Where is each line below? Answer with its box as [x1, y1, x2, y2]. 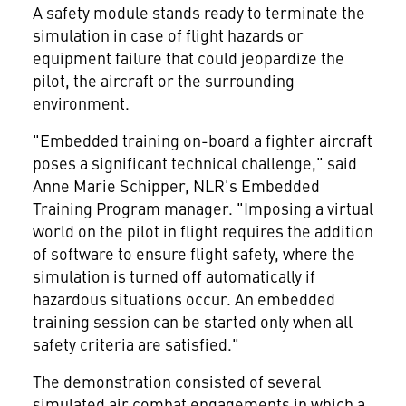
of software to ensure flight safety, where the [32, 242, 355, 265]
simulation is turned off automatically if [32, 265, 315, 287]
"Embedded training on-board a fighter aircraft [32, 129, 372, 151]
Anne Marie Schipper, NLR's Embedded [32, 174, 320, 197]
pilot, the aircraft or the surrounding [32, 69, 295, 92]
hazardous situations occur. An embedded [32, 287, 335, 310]
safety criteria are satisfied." [32, 333, 239, 355]
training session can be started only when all [32, 310, 353, 333]
